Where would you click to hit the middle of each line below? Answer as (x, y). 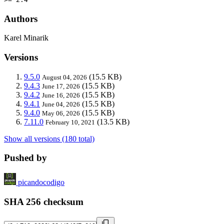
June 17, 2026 (61, 86)
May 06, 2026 (61, 113)
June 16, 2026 (61, 95)
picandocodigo (41, 182)
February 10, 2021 (70, 122)
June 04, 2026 (61, 104)
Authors (21, 18)
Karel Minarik (26, 38)
